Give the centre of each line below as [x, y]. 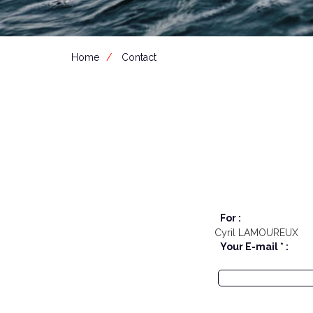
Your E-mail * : [255, 246]
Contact [139, 57]
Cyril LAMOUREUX [256, 232]
